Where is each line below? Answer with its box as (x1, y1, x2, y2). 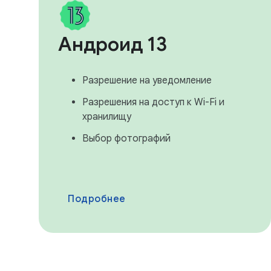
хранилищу (82, 111, 131, 123)
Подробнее (68, 193, 126, 205)
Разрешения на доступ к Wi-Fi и (82, 96, 224, 108)
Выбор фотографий (82, 132, 171, 145)
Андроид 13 (58, 32, 167, 56)
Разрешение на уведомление (82, 74, 212, 87)
